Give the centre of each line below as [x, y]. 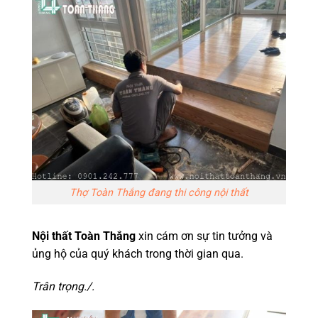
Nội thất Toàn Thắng [84, 236]
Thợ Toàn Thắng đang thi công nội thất [159, 192]
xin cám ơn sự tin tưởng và [204, 236]
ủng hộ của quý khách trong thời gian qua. [138, 254]
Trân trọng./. [63, 287]
